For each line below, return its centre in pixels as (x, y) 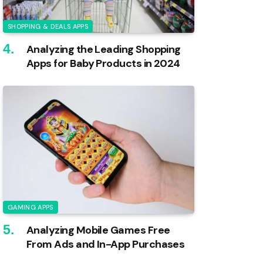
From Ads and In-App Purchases (106, 244)
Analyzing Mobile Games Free (98, 230)
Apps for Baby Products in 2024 (103, 64)
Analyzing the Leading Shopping (104, 50)
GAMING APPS (31, 207)
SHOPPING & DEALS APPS (48, 27)
